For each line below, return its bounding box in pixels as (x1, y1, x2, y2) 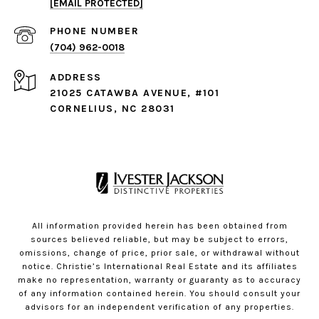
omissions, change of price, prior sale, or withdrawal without (19, 248, 300, 258)
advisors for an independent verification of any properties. (25, 302, 294, 313)
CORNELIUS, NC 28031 (50, 103, 175, 115)
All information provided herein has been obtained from (31, 221, 288, 231)
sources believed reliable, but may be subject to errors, (31, 234, 288, 245)
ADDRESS (50, 71, 102, 84)
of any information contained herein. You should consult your (19, 288, 300, 299)
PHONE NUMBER (50, 25, 139, 38)
